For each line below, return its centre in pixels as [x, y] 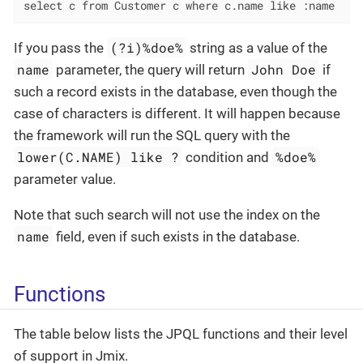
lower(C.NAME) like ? [98, 156]
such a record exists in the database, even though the [175, 91]
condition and [228, 157]
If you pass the [60, 47]
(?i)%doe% [147, 47]
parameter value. [65, 179]
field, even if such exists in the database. [177, 236]
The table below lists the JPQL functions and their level [181, 334]
